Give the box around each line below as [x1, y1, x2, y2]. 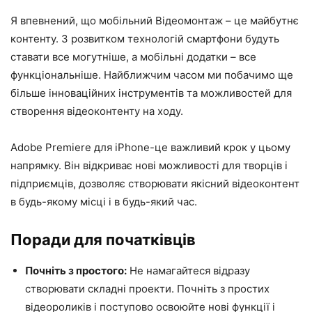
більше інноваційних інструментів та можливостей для [10, 86, 292, 100]
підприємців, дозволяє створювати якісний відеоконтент [10, 177, 299, 190]
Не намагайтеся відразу [127, 264, 250, 277]
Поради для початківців [10, 231, 196, 249]
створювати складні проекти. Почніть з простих [25, 282, 270, 295]
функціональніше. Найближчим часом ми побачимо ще [10, 68, 293, 81]
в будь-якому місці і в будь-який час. [10, 195, 197, 208]
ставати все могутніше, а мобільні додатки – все [10, 50, 256, 63]
